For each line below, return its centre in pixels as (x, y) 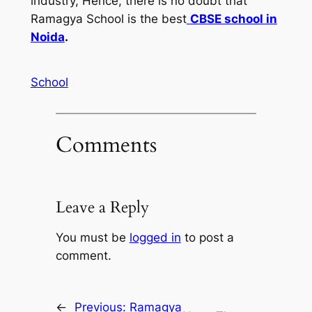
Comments (106, 145)
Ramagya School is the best (108, 18)
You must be (92, 238)
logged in (155, 238)
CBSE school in (233, 18)
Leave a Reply (102, 208)
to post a (207, 238)
